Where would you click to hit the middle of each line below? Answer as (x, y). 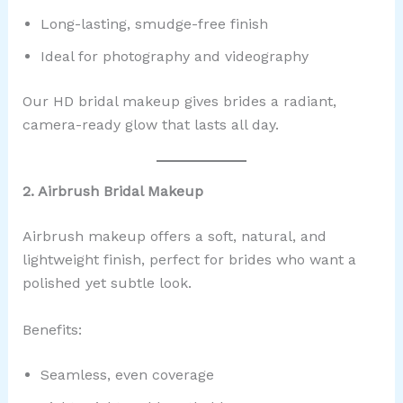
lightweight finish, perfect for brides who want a (189, 259)
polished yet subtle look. (107, 282)
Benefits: (52, 329)
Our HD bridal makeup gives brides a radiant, (179, 102)
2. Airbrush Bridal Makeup (112, 191)
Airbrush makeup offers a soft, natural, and (174, 236)
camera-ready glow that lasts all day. (150, 125)
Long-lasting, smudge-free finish (154, 24)
